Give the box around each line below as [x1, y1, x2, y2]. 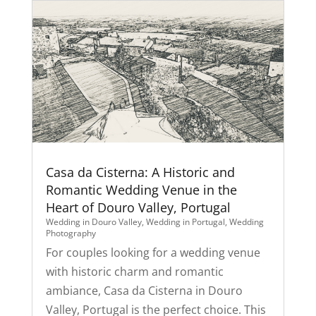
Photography [45, 226, 96, 239]
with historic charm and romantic [45, 263, 224, 279]
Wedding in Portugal [145, 215, 225, 228]
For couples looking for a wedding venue [45, 244, 260, 260]
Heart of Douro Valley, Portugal [45, 198, 231, 216]
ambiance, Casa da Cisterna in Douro [45, 282, 243, 298]
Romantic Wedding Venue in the [45, 181, 237, 198]
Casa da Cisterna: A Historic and [45, 163, 235, 181]
